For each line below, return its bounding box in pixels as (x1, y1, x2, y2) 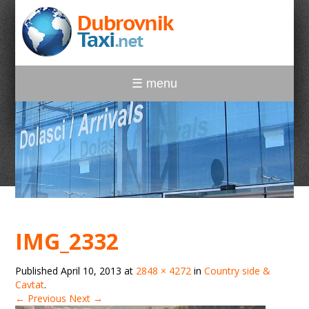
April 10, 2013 (61, 264, 122, 277)
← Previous (15, 292, 67, 305)
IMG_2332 (15, 226, 119, 256)
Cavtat (15, 278, 45, 291)
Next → (69, 292, 103, 305)
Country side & (204, 264, 271, 277)
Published (15, 264, 61, 277)
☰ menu (132, 77, 177, 90)
